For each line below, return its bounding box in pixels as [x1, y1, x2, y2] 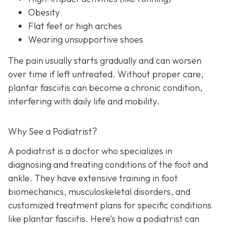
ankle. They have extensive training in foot [8, 172, 178, 184]
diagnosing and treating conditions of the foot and [8, 158, 208, 170]
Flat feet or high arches [28, 20, 122, 32]
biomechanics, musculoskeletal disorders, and [8, 185, 190, 197]
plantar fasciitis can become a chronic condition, [8, 81, 202, 93]
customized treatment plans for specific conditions [8, 199, 211, 211]
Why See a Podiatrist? [8, 125, 97, 137]
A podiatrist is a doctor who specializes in [8, 145, 172, 157]
